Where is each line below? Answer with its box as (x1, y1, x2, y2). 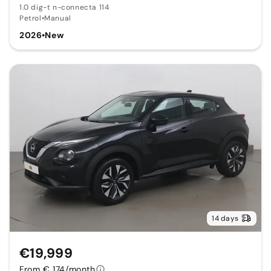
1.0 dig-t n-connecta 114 (19, 2, 109, 13)
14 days (212, 214, 238, 224)
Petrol (19, 13, 42, 24)
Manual (44, 13, 71, 24)
